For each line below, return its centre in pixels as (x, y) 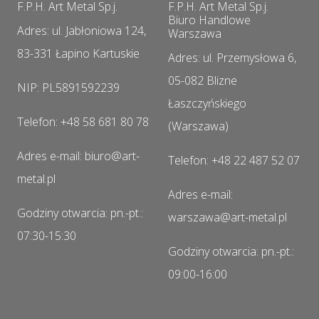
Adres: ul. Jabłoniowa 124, (82, 31)
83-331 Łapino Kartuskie (78, 54)
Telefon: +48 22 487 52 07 (234, 161)
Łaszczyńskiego (207, 104)
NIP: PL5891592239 (68, 88)
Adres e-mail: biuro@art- (78, 156)
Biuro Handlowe (209, 20)
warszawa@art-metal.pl (228, 218)
